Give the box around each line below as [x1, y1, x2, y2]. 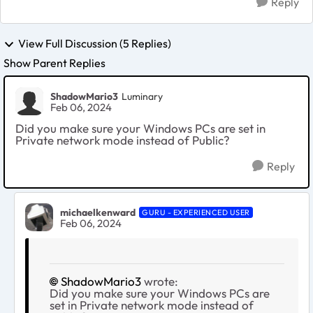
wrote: [141, 274, 178, 289]
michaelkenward [60, 205, 136, 219]
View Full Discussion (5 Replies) [18, 36, 171, 50]
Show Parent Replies [3, 56, 105, 71]
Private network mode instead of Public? [15, 133, 230, 148]
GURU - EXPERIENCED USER [142, 207, 250, 217]
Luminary [122, 89, 163, 103]
